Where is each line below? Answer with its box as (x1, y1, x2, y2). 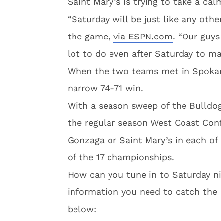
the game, (68, 31, 113, 41)
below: (68, 204, 96, 214)
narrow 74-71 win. (68, 83, 143, 93)
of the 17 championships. (68, 152, 174, 162)
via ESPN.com (113, 31, 173, 41)
